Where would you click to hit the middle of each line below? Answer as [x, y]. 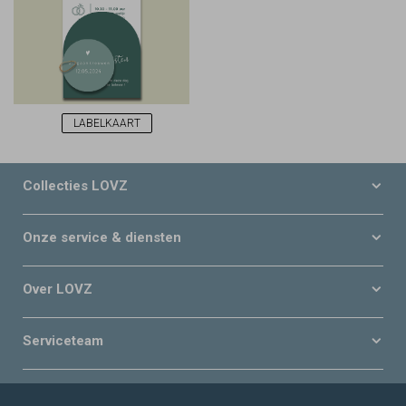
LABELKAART [106, 124]
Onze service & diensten [102, 238]
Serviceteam [63, 341]
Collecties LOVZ [75, 186]
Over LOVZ [58, 290]
